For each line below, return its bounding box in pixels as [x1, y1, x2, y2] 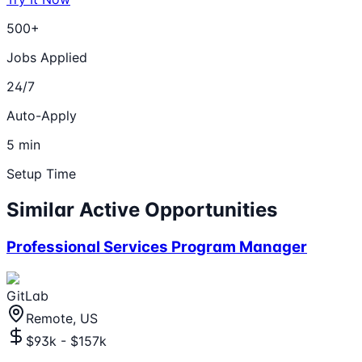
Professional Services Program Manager [6, 238, 307, 257]
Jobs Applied [6, 49, 87, 66]
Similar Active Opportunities [6, 198, 277, 222]
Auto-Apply [6, 107, 77, 124]
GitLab [6, 287, 48, 304]
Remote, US [26, 309, 98, 326]
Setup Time [6, 166, 76, 183]
